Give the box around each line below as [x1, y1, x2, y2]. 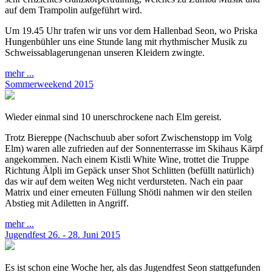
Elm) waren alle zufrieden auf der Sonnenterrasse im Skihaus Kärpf [5, 143, 263, 154]
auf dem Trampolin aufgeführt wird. [5, 4, 142, 15]
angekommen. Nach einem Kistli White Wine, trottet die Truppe [5, 154, 249, 165]
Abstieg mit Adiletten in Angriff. [5, 197, 129, 208]
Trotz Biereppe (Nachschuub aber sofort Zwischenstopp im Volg [5, 132, 252, 143]
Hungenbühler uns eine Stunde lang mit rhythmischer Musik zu [5, 36, 247, 47]
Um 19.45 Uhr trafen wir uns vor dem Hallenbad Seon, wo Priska [5, 25, 257, 36]
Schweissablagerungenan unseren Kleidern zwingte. [5, 47, 205, 58]
